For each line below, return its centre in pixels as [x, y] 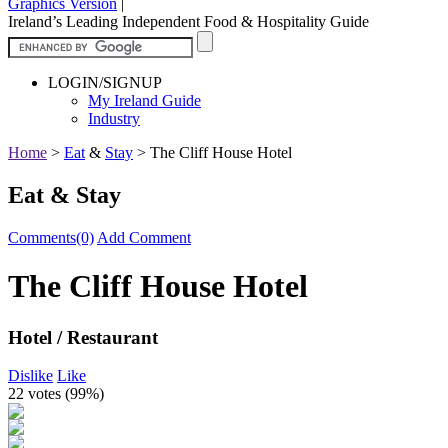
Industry [114, 118]
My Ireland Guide [144, 100]
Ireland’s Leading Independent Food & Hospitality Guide [188, 21]
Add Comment [144, 237]
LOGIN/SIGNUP [105, 82]
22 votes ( [39, 394]
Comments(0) [51, 237]
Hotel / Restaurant [83, 337]
